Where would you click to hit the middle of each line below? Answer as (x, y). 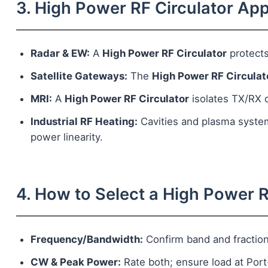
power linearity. (66, 137)
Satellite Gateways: (79, 76)
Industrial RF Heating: (84, 122)
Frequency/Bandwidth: (86, 240)
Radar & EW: (60, 54)
